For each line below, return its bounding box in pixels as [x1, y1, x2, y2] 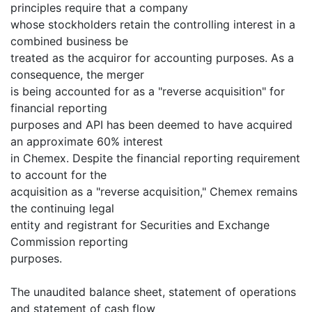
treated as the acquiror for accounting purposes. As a [10, 51, 294, 65]
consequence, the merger [10, 68, 144, 81]
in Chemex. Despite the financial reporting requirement [10, 151, 300, 165]
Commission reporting [10, 235, 128, 249]
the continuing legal [10, 201, 114, 215]
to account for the [10, 168, 107, 182]
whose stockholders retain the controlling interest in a [10, 17, 295, 31]
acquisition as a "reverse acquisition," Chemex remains [10, 185, 297, 198]
